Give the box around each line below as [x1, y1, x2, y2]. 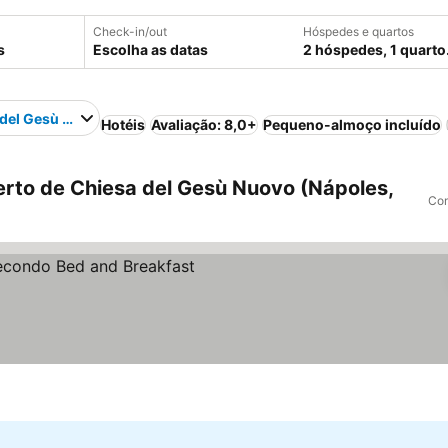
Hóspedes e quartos [303, 24, 414, 39]
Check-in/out [93, 24, 167, 39]
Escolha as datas [93, 41, 208, 58]
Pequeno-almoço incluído [263, 116, 442, 133]
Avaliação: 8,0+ [151, 116, 258, 133]
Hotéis [101, 116, 146, 133]
